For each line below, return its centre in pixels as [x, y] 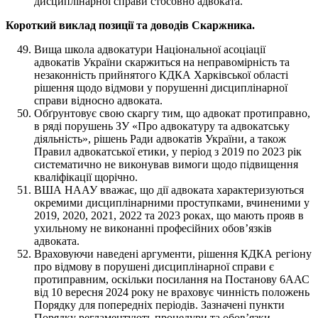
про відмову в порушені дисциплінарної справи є [154, 266]
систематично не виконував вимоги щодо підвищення [166, 164]
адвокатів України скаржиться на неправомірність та [162, 62]
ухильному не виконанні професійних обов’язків [153, 228]
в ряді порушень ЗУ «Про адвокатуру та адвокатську [162, 126]
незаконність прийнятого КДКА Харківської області [161, 75]
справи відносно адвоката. [98, 100]
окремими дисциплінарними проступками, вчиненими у [172, 202]
